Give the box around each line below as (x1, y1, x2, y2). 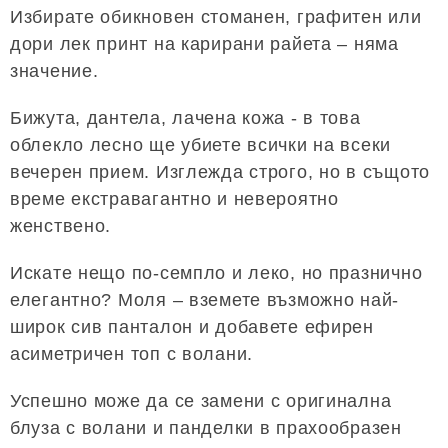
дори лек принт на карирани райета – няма (10, 34, 399, 54)
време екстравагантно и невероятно (10, 189, 339, 209)
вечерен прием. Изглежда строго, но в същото (10, 162, 430, 182)
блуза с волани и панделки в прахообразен (10, 418, 402, 438)
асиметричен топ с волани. (10, 344, 254, 364)
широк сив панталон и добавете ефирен (10, 317, 374, 337)
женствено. (10, 216, 112, 236)
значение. (10, 61, 99, 81)
